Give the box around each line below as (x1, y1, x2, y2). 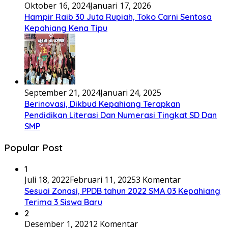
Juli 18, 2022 (24, 174, 70, 185)
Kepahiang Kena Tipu (24, 23, 107, 34)
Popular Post (4, 141, 63, 154)
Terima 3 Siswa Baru (24, 196, 102, 207)
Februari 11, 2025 (70, 174, 136, 185)
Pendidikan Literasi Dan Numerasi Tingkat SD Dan (24, 110, 217, 121)
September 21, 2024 (24, 87, 100, 99)
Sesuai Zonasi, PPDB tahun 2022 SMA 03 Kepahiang (24, 185, 220, 196)
